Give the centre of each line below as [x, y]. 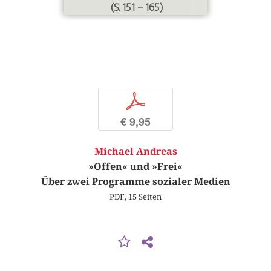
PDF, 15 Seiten [135, 197]
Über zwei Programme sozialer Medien [135, 182]
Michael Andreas [135, 152]
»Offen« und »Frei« [135, 167]
